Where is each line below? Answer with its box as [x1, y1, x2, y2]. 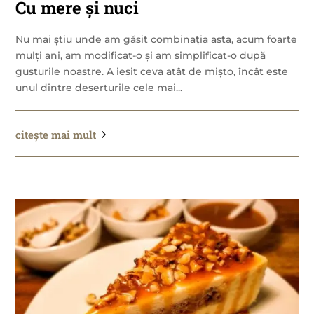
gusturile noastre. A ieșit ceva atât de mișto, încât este [15, 64, 289, 78]
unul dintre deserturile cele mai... [15, 81, 183, 94]
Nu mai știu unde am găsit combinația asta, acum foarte [15, 32, 298, 46]
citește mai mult [15, 127, 97, 142]
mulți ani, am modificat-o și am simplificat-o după [15, 48, 266, 62]
